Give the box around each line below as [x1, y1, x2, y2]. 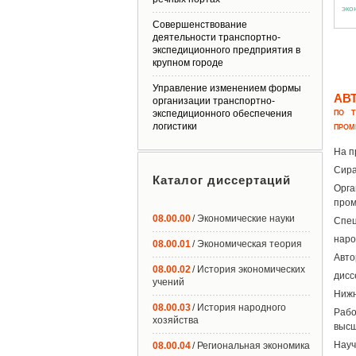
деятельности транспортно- [153, 32, 281, 43]
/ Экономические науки [192, 213, 295, 224]
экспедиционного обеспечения [153, 108, 292, 119]
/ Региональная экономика [192, 340, 310, 351]
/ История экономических [192, 264, 305, 275]
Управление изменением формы [153, 83, 301, 94]
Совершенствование [153, 19, 247, 30]
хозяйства [153, 315, 199, 326]
